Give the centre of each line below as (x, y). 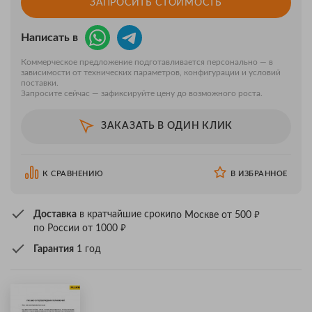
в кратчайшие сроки (124, 215)
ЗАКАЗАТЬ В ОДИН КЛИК (167, 126)
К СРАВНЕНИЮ (73, 173)
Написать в (49, 37)
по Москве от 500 (212, 215)
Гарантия (54, 249)
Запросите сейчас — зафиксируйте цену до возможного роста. (142, 93)
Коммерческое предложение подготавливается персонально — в (147, 62)
